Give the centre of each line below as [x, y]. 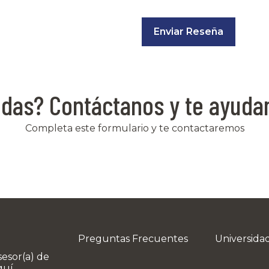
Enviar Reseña [189, 31]
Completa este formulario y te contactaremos [134, 128]
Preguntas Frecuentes [133, 238]
